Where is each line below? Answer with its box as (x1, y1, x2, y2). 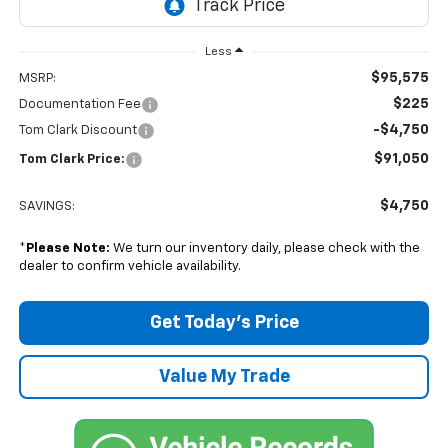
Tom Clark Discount (18, 124, 137, 138)
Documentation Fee (18, 98, 141, 112)
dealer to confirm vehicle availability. (18, 260, 241, 274)
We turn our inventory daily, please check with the (109, 242, 420, 256)
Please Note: (25, 242, 110, 256)
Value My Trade (158, 368, 290, 387)
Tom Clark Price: (18, 153, 125, 167)
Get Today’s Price (149, 314, 299, 333)
